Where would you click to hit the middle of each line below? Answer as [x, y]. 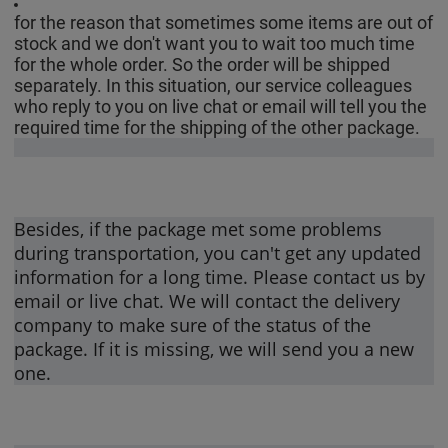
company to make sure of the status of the [193, 324]
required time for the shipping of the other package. [217, 127]
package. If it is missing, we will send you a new [214, 348]
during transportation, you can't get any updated [218, 252]
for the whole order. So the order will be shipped [202, 64]
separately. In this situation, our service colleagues [213, 85]
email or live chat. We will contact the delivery [207, 300]
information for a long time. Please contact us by [220, 276]
